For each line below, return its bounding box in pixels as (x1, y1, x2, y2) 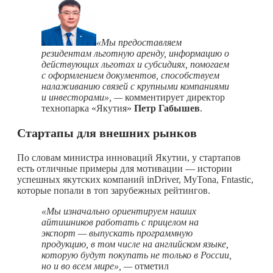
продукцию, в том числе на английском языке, (41, 238, 229, 249)
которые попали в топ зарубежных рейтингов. (17, 185, 210, 196)
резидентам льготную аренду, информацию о (41, 48, 229, 58)
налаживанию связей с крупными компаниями (41, 80, 229, 91)
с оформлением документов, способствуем (41, 69, 219, 80)
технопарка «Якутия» (41, 102, 134, 113)
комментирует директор (122, 91, 225, 102)
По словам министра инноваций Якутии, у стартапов (17, 152, 241, 163)
